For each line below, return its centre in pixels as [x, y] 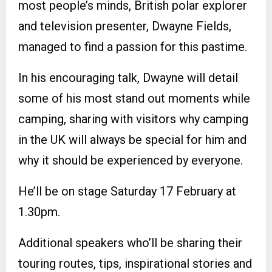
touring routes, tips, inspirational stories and [135, 263]
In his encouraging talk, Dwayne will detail [128, 77]
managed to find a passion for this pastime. [133, 46]
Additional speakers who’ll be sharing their [130, 243]
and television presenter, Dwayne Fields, [125, 26]
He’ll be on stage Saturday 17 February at [127, 191]
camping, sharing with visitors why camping [133, 119]
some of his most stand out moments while [134, 98]
